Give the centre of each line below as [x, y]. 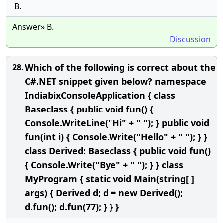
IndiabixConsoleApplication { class [100, 95]
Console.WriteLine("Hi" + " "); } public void [117, 123]
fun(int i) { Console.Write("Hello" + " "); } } [116, 137]
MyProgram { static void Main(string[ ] [110, 179]
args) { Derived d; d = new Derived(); [104, 193]
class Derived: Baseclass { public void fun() [118, 151]
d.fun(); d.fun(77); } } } [72, 207]
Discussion [190, 39]
